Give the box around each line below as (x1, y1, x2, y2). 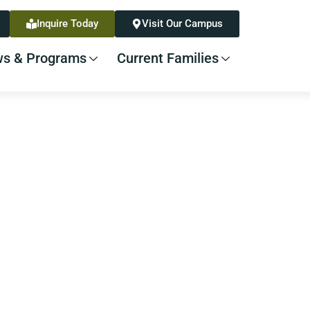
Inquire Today (37, 17, 98, 30)
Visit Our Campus (142, 17, 223, 30)
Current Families (117, 50, 219, 66)
